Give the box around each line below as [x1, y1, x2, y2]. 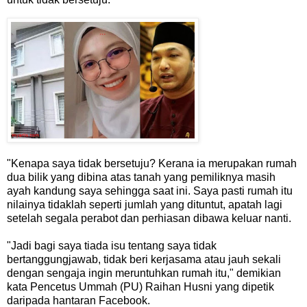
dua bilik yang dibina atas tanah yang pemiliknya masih [7, 171, 275, 184]
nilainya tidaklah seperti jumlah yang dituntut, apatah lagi [7, 199, 282, 211]
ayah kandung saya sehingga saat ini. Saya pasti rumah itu [7, 185, 293, 197]
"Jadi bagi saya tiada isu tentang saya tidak [7, 240, 217, 252]
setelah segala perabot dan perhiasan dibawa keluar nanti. [7, 212, 291, 225]
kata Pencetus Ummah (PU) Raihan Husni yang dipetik [7, 281, 274, 293]
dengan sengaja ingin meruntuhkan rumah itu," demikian [7, 267, 281, 280]
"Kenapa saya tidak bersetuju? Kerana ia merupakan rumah [7, 158, 297, 170]
